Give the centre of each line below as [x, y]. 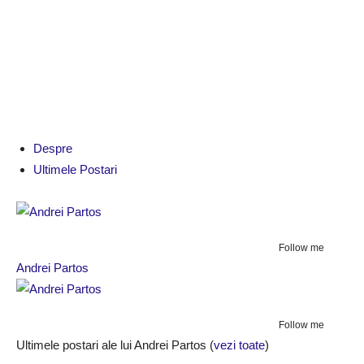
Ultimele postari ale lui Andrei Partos [113, 345]
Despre [53, 148]
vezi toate [239, 345]
